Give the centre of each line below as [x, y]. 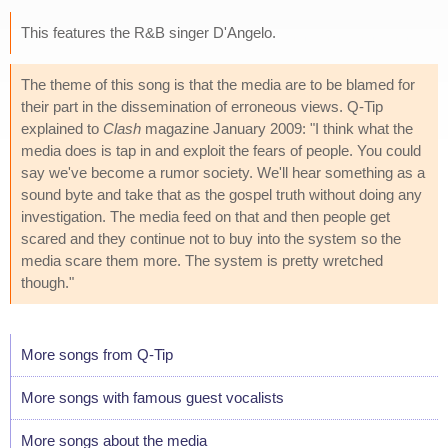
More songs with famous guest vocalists [152, 397]
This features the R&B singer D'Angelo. [148, 32]
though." [47, 282]
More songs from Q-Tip [97, 354]
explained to [62, 128]
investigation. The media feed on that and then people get [205, 216]
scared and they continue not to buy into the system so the [211, 238]
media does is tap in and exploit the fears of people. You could [221, 150]
